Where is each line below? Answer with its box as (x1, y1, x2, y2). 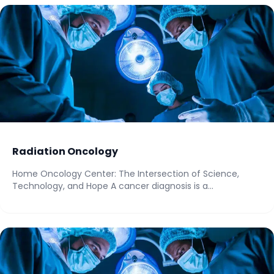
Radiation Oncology (12, 144, 118, 158)
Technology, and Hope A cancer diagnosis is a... (12, 180, 213, 192)
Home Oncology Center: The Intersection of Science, (12, 168, 239, 180)
